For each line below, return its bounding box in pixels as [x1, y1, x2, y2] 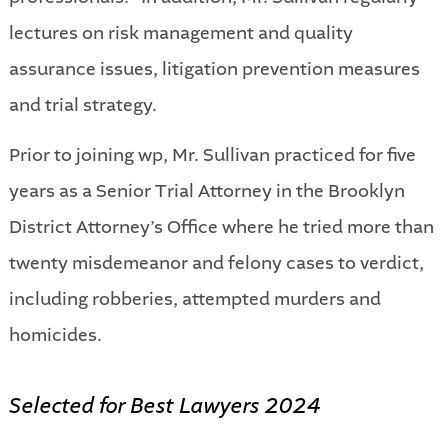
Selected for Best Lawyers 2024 [8, 389, 321, 423]
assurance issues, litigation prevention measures [8, 56, 420, 81]
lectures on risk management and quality [8, 20, 353, 45]
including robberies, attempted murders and [8, 286, 381, 311]
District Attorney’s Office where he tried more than [8, 214, 434, 239]
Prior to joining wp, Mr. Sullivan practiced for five [8, 142, 416, 167]
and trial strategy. [8, 92, 157, 117]
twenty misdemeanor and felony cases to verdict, [8, 250, 424, 275]
